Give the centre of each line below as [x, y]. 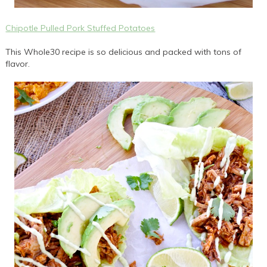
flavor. [19, 63]
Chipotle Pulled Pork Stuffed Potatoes [80, 28]
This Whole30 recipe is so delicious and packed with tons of [124, 52]
